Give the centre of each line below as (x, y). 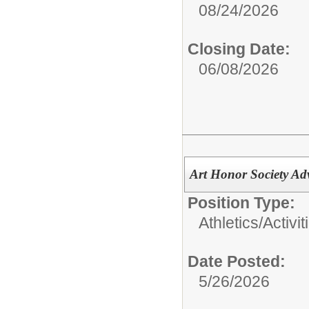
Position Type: (241, 203)
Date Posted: (237, 261)
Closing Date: (239, 49)
